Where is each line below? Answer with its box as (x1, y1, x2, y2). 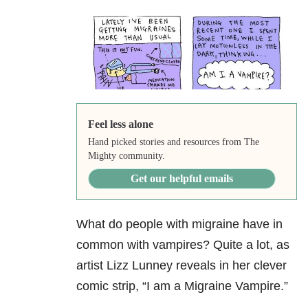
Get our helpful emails (130, 173, 233, 185)
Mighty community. (87, 151, 165, 162)
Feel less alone (87, 118, 153, 131)
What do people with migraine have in (76, 217, 283, 232)
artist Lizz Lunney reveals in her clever (76, 258, 287, 273)
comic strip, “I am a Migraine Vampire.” (76, 279, 288, 294)
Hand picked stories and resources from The (87, 137, 259, 148)
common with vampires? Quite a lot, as (76, 238, 289, 252)
